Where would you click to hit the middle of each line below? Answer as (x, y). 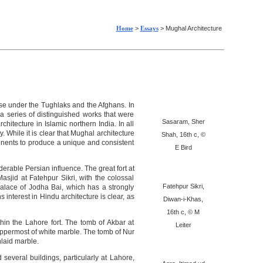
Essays (149, 28)
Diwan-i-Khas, (183, 199)
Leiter (183, 225)
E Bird (183, 147)
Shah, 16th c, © (183, 134)
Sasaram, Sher (183, 122)
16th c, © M (183, 212)
